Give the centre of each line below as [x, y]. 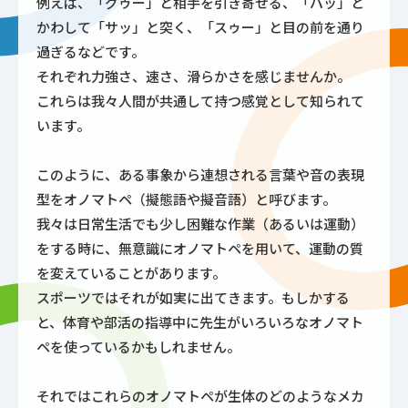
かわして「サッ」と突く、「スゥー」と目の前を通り [200, 26]
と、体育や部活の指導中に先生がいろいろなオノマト [200, 321]
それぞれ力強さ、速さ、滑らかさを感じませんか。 [194, 76]
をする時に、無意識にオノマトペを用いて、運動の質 [200, 248]
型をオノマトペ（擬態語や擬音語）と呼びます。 [186, 199]
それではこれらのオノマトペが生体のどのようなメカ [200, 395]
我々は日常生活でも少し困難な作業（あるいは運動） [200, 223]
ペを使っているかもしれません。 [138, 346]
